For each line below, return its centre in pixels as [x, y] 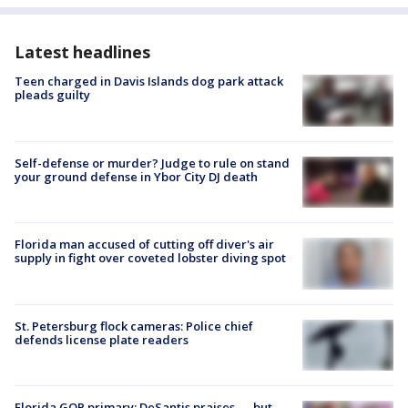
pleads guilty [52, 95]
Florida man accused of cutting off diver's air [144, 244]
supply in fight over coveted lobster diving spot [150, 257]
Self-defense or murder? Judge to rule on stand [152, 163]
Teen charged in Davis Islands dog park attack [149, 82]
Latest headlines [82, 52]
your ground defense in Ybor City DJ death [136, 176]
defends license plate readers [102, 339]
